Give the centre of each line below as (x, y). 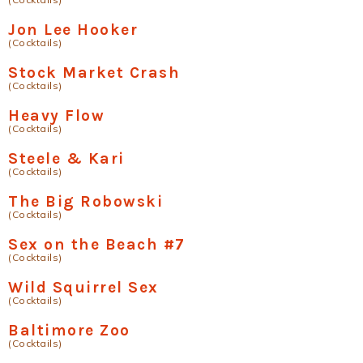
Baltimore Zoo (69, 330)
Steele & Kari (66, 158)
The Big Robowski (85, 201)
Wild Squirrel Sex (83, 287)
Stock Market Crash (94, 73)
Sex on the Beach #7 (97, 244)
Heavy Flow (56, 115)
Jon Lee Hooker (73, 30)
